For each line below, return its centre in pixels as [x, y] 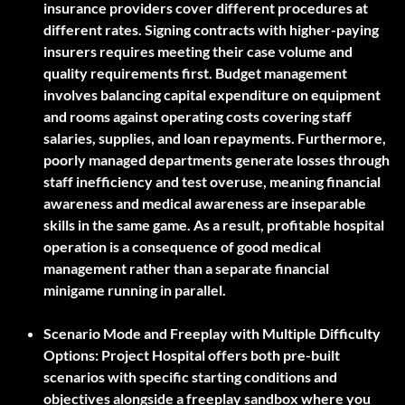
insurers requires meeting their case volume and [198, 52]
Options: [71, 355]
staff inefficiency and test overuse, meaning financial [212, 182]
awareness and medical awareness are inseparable [205, 203]
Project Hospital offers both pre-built [219, 355]
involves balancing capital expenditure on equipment [212, 95]
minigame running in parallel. [135, 290]
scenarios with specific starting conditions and [190, 377]
